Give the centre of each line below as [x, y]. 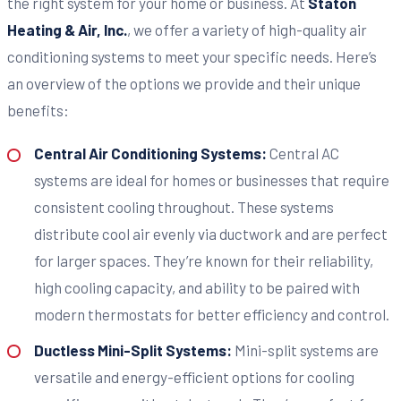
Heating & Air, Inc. [67, 29]
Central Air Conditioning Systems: [151, 154]
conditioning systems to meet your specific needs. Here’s [192, 56]
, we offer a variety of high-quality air [247, 29]
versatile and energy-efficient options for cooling [194, 376]
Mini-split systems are [306, 350]
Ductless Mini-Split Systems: [134, 350]
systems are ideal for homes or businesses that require [211, 180]
